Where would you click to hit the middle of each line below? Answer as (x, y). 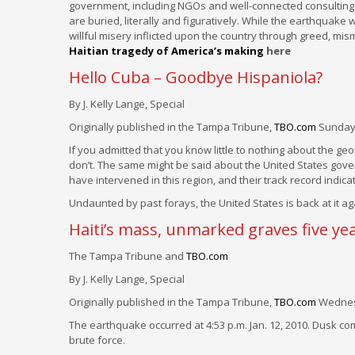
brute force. (97, 340)
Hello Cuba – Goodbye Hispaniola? (196, 77)
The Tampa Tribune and (128, 256)
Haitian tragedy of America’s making (166, 51)
